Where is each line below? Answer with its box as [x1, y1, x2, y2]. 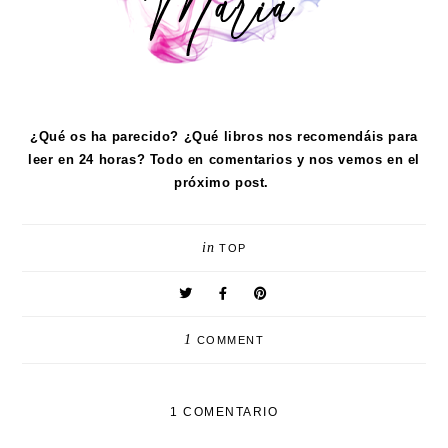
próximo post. [174, 175, 274, 191]
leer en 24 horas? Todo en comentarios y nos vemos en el [27, 152, 420, 168]
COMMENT [192, 334, 264, 347]
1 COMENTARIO [170, 405, 278, 420]
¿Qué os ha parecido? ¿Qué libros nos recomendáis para [30, 129, 418, 145]
